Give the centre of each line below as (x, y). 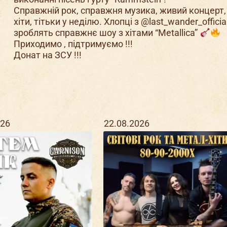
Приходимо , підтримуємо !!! (73, 44)
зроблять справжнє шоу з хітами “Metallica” (107, 33)
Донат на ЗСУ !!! (48, 55)
